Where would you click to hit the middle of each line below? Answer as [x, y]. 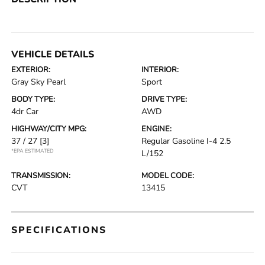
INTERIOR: [160, 70]
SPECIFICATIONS [59, 230]
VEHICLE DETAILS [53, 55]
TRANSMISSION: [41, 176]
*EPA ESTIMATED [33, 151]
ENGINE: [156, 129]
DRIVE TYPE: [164, 100]
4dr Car [25, 112]
